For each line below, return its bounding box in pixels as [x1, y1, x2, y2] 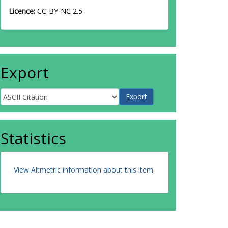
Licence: [9, 6, 37, 16]
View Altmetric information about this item [14, 165, 153, 175]
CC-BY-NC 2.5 [37, 6, 82, 16]
